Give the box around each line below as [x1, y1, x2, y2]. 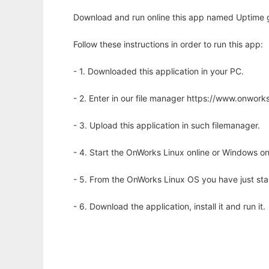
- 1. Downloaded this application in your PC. [73, 66, 244, 77]
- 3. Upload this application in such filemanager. [73, 120, 260, 131]
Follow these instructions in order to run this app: [73, 39, 263, 50]
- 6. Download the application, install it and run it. [73, 201, 265, 212]
